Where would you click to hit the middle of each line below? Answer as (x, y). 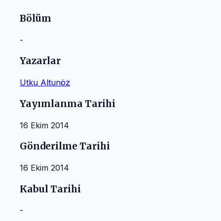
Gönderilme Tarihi (65, 147)
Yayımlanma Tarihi (68, 104)
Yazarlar (40, 61)
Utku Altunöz (45, 83)
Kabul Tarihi (50, 189)
